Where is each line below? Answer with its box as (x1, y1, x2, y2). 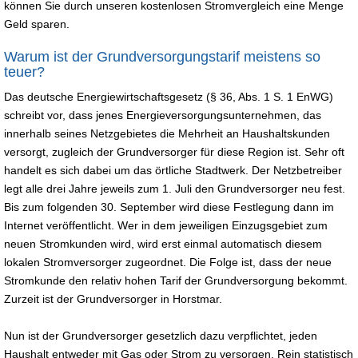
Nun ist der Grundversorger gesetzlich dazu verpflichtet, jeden (4, 328, 317, 342)
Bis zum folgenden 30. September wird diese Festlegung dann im (4, 200, 334, 213)
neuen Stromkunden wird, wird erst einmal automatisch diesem (4, 237, 322, 250)
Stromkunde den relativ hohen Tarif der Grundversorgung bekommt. (4, 273, 348, 287)
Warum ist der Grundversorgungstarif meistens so (4, 48, 320, 65)
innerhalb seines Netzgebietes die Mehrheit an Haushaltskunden (4, 126, 330, 140)
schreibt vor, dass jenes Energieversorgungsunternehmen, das (4, 108, 321, 121)
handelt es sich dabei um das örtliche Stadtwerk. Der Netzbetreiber (4, 163, 342, 177)
